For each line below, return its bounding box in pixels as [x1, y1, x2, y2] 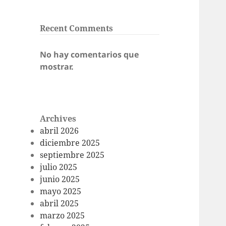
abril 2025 [40, 198, 79, 209]
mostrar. [40, 61, 74, 73]
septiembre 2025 [40, 149, 105, 161]
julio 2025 [40, 161, 78, 173]
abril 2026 [40, 125, 79, 137]
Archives [40, 113, 77, 125]
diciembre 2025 [40, 137, 100, 149]
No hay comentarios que [40, 49, 139, 61]
